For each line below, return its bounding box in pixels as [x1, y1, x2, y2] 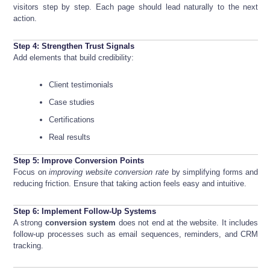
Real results [49, 132, 91, 142]
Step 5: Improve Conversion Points [13, 156, 144, 166]
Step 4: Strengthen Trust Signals [13, 41, 134, 51]
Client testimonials [49, 80, 114, 89]
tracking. [13, 241, 43, 251]
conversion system [45, 218, 116, 228]
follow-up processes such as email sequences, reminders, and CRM [13, 230, 259, 239]
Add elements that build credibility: [13, 52, 134, 62]
